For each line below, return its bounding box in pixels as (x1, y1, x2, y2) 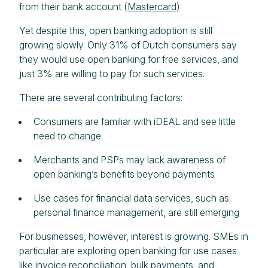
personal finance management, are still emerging (33, 206, 239, 218)
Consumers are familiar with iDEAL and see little (33, 115, 236, 127)
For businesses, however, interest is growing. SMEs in (19, 230, 248, 242)
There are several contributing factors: (19, 91, 182, 103)
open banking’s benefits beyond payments (33, 167, 215, 180)
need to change (33, 129, 101, 142)
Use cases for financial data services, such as (33, 191, 229, 204)
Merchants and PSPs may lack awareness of (33, 153, 226, 166)
